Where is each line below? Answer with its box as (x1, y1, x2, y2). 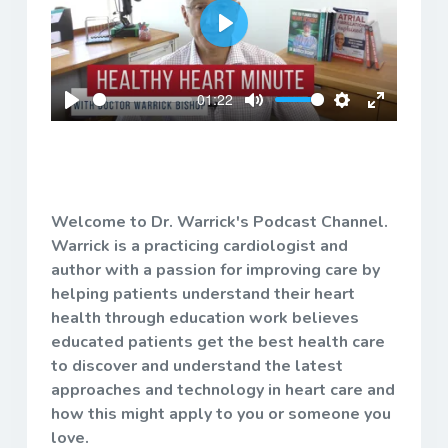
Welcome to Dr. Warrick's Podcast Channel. (51, 210, 388, 233)
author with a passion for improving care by (51, 258, 380, 281)
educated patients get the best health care (51, 330, 385, 353)
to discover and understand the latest (51, 354, 343, 377)
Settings (342, 110, 400, 134)
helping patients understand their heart (51, 282, 355, 305)
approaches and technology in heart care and (51, 378, 395, 401)
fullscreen (376, 137, 445, 161)
